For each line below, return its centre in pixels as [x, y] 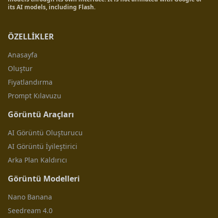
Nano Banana [30, 197]
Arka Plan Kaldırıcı [37, 160]
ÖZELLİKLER [31, 36]
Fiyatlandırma [30, 82]
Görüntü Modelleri [44, 179]
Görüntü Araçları [41, 114]
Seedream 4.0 [30, 210]
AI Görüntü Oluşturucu [45, 133]
